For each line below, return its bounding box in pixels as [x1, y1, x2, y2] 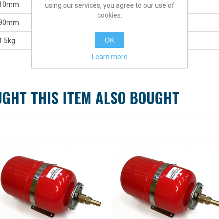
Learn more [91, 52, 128, 61]
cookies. [97, 11, 122, 19]
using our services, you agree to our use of [44, 1, 175, 9]
